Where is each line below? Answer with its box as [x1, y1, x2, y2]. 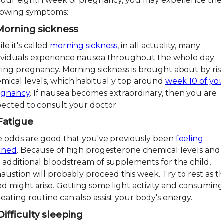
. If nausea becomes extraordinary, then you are [29, 88, 217, 98]
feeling [175, 134, 203, 144]
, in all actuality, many [117, 41, 200, 51]
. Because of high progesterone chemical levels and [16, 146, 220, 155]
